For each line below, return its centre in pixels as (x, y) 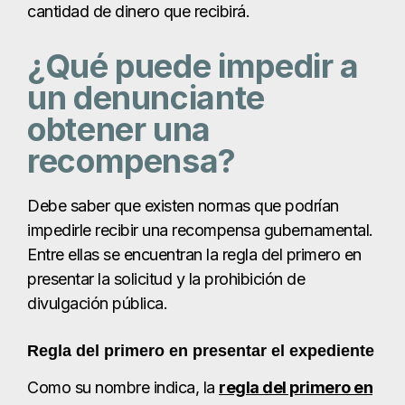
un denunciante (146, 98)
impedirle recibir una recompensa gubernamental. (200, 231)
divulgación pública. (97, 304)
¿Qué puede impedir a (193, 66)
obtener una (119, 130)
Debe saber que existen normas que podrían (183, 206)
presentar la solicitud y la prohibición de (166, 279)
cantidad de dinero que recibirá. (138, 12)
